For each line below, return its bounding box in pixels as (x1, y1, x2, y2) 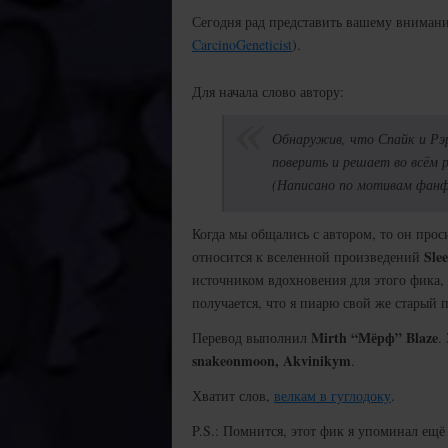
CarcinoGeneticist (192, 35, 292, 54)
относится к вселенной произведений (192, 247, 424, 266)
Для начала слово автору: (192, 82, 344, 101)
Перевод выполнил (192, 328, 311, 347)
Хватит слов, (192, 386, 274, 405)
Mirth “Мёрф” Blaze (311, 327, 438, 348)
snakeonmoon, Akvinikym (192, 350, 351, 371)
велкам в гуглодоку (274, 386, 391, 405)
